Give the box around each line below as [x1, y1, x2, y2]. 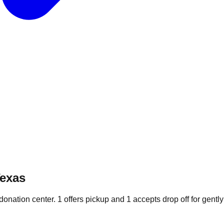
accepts [133, 194, 160, 203]
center [32, 194, 53, 203]
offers [64, 194, 83, 203]
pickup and [83, 194, 126, 203]
